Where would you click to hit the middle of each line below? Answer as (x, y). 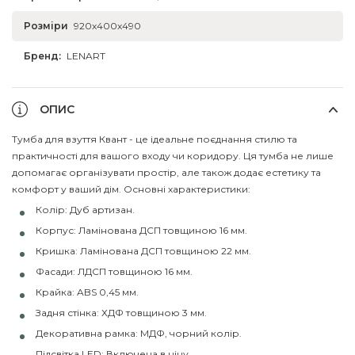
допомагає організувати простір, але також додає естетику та (166, 172)
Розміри (46, 25)
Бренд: (42, 55)
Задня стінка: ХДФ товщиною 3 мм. (121, 312)
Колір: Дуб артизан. (85, 209)
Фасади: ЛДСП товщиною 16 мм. (114, 271)
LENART (86, 55)
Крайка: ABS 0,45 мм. (87, 292)
